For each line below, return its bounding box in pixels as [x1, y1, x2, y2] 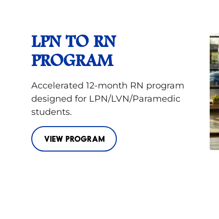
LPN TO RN [31, 33, 115, 51]
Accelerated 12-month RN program [31, 80, 184, 91]
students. [31, 106, 72, 117]
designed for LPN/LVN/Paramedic [31, 93, 180, 104]
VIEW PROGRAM [44, 133, 105, 143]
